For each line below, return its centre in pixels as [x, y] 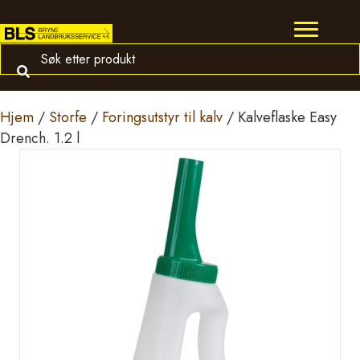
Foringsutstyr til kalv [162, 117]
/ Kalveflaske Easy [280, 117]
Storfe [68, 117]
